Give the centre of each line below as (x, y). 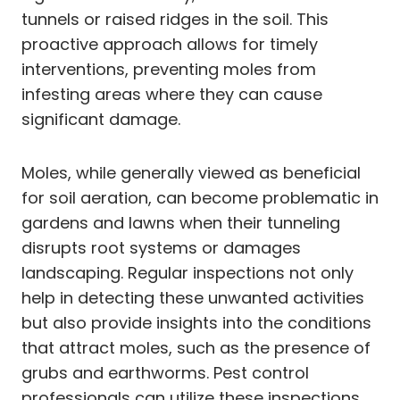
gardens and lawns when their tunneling (181, 222)
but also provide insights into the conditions (196, 322)
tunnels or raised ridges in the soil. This (175, 19)
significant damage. (101, 119)
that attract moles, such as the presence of (196, 347)
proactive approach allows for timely (170, 44)
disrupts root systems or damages (161, 247)
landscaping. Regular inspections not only (187, 272)
